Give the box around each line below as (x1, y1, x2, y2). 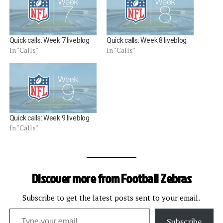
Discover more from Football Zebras (31, 169, 192, 188)
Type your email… (8, 203, 35, 214)
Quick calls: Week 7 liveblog (9, 36, 90, 45)
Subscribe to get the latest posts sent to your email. (22, 193, 201, 203)
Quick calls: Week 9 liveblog (9, 114, 90, 122)
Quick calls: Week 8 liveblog (106, 36, 187, 45)
